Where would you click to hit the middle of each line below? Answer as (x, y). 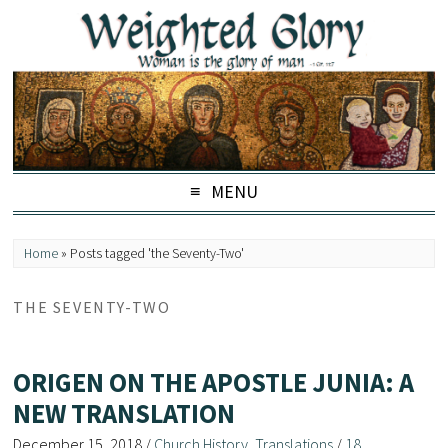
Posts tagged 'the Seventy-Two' (157, 253)
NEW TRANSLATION (124, 413)
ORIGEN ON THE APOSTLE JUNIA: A (214, 382)
